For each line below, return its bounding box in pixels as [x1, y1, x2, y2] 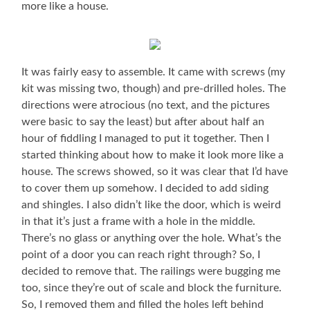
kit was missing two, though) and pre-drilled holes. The [21, 82, 286, 94]
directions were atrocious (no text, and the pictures [21, 99, 271, 111]
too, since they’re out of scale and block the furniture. [21, 282, 282, 293]
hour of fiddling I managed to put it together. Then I [21, 132, 270, 144]
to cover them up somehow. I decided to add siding [21, 182, 269, 194]
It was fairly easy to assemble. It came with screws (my [21, 66, 286, 77]
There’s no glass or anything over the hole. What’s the [21, 232, 282, 244]
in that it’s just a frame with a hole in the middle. [21, 215, 256, 227]
